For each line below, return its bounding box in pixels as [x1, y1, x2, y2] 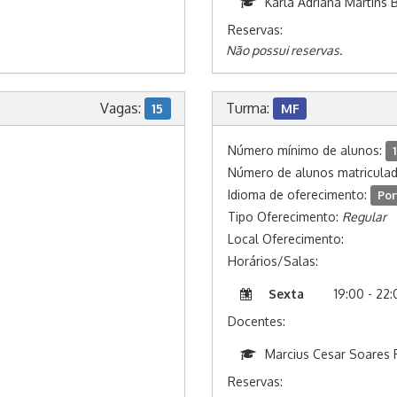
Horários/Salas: [228, 253, 318, 269]
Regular [342, 209, 386, 224]
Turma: [226, 99, 273, 117]
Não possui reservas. [226, 43, 342, 58]
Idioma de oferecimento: [228, 187, 370, 202]
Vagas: [99, 99, 144, 117]
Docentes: [228, 314, 285, 329]
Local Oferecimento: [228, 231, 344, 246]
